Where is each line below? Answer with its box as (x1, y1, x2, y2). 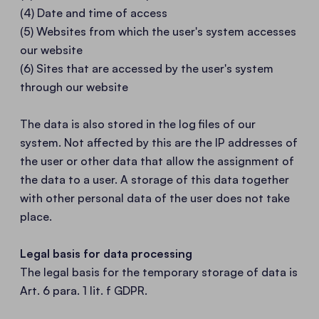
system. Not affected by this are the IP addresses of (20, 135, 298, 150)
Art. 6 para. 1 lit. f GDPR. (20, 283, 147, 298)
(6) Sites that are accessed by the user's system (20, 61, 273, 75)
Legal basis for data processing (20, 246, 192, 261)
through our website (20, 80, 128, 94)
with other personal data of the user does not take (20, 191, 290, 205)
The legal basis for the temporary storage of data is (20, 265, 298, 279)
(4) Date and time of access (20, 6, 167, 20)
